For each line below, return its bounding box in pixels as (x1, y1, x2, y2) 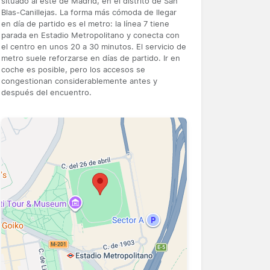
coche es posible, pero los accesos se (1, 64, 145, 74)
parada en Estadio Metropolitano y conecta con (1, 30, 180, 40)
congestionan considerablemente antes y (1, 76, 157, 86)
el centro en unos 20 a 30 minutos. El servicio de (1, 42, 186, 51)
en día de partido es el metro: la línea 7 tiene (1, 19, 169, 28)
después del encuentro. (1, 87, 92, 97)
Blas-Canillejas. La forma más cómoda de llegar (1, 7, 177, 17)
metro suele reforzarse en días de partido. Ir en (1, 53, 180, 63)
